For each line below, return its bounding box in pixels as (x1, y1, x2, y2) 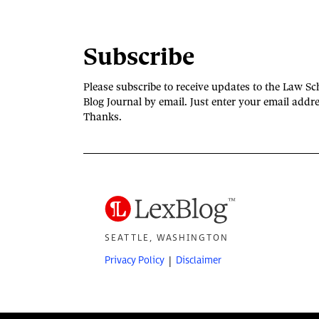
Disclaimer (176, 254, 221, 266)
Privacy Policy (105, 254, 164, 266)
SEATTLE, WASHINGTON (105, 231, 229, 244)
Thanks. (83, 110, 122, 124)
